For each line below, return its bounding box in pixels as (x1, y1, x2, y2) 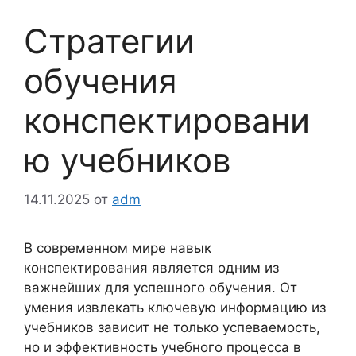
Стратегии (24, 21, 195, 61)
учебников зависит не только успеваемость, (24, 319, 320, 335)
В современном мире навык (24, 239, 211, 256)
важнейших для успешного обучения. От (24, 279, 297, 296)
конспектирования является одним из (24, 259, 279, 276)
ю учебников (24, 140, 231, 180)
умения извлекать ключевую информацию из (24, 299, 326, 315)
